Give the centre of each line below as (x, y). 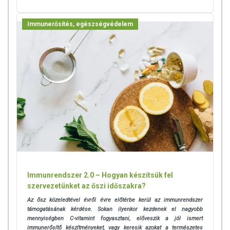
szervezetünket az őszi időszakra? (87, 186)
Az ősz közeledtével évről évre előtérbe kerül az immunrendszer (115, 200)
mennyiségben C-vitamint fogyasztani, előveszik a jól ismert (115, 219)
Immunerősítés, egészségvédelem (80, 24)
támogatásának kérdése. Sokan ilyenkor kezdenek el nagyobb (115, 209)
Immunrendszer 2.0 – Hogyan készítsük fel (100, 175)
